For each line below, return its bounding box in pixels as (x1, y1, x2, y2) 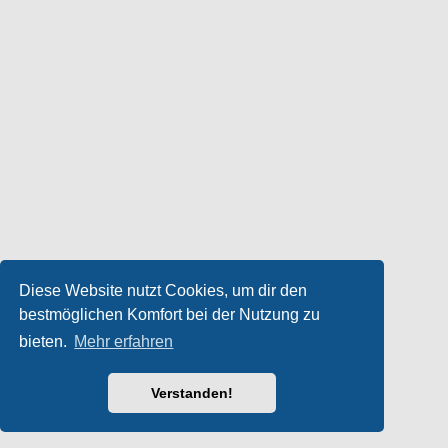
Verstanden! (151, 385, 233, 402)
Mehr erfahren (74, 333, 174, 351)
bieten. (19, 333, 72, 351)
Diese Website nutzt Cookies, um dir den (19, 281, 308, 299)
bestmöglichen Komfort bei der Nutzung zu (19, 305, 321, 323)
